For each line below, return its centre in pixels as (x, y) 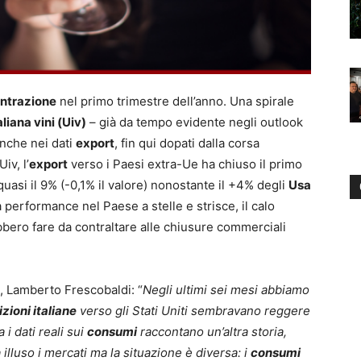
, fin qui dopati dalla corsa (187, 143)
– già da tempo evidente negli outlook (195, 122)
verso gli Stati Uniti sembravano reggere (193, 310)
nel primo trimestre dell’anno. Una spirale (175, 101)
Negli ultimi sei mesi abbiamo (226, 289)
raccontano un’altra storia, (212, 331)
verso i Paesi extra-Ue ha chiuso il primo (185, 164)
